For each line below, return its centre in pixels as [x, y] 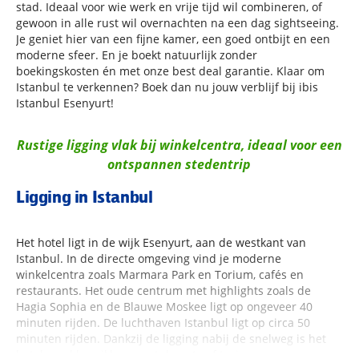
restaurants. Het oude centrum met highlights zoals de [163, 290]
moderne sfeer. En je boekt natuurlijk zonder [137, 55]
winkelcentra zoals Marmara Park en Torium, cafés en [160, 274]
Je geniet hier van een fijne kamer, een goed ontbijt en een [173, 39]
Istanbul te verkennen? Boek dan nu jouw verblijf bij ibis [167, 87]
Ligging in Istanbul [85, 196]
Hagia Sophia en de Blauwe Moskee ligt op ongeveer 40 [164, 307]
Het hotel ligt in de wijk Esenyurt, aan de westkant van [161, 242]
